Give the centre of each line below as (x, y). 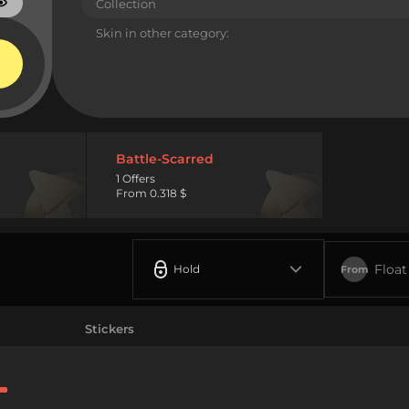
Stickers (110, 329)
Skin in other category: (163, 33)
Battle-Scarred (165, 159)
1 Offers (136, 178)
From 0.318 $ (151, 193)
